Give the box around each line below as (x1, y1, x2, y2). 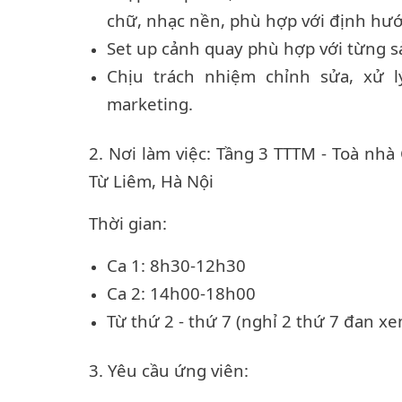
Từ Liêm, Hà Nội (89, 170, 214, 193)
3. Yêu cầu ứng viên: (89, 359, 253, 382)
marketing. (107, 92, 193, 116)
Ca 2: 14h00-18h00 (107, 282, 256, 305)
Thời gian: (89, 212, 171, 235)
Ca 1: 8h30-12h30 (107, 254, 246, 277)
